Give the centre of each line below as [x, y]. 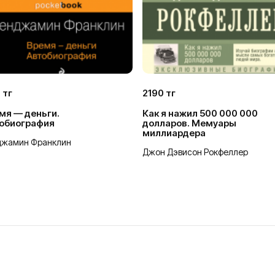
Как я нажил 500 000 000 [200, 114]
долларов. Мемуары [189, 123]
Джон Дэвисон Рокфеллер [195, 152]
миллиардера [174, 133]
